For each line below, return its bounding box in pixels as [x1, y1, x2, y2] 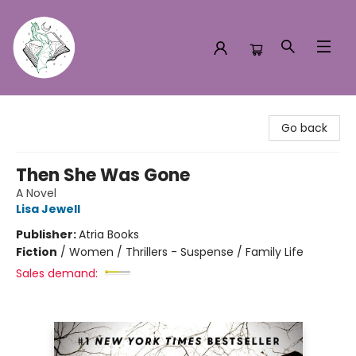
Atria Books [79, 226, 139, 242]
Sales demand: [16, 265, 98, 281]
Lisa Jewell [16, 201, 80, 217]
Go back [281, 120, 327, 136]
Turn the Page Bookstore [12, 103, 149, 118]
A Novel [16, 185, 56, 201]
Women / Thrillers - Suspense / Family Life [69, 244, 304, 260]
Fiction [16, 244, 57, 260]
